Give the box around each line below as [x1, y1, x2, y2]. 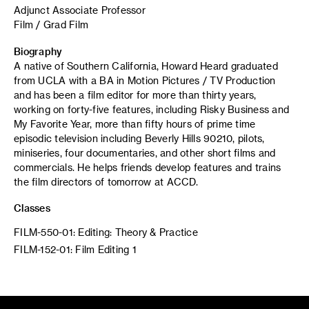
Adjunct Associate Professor [14, 4, 146, 16]
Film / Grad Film [14, 19, 88, 30]
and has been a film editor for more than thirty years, [14, 88, 257, 101]
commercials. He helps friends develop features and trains [14, 161, 281, 173]
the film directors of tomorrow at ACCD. [14, 175, 198, 188]
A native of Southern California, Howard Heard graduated [14, 59, 278, 72]
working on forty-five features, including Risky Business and [14, 103, 289, 115]
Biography [14, 45, 63, 57]
